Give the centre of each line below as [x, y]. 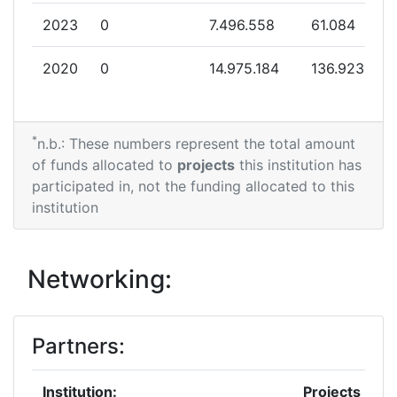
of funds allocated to [105, 165]
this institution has [298, 165]
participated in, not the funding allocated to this [193, 186]
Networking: [100, 279]
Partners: [78, 346]
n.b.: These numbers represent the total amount [196, 144]
